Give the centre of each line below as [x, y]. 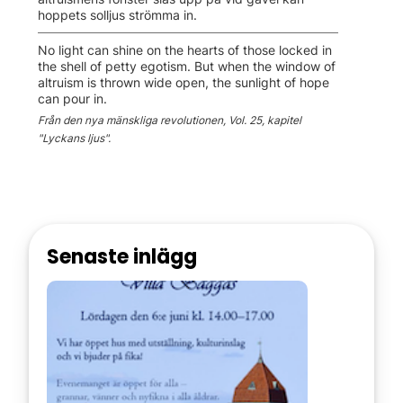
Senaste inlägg [122, 257]
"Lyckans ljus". [75, 138]
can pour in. [73, 98]
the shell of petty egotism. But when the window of [187, 66]
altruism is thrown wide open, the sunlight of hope [184, 82]
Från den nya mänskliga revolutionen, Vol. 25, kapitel [170, 120]
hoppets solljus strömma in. [118, 14]
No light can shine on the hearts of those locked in [185, 49]
